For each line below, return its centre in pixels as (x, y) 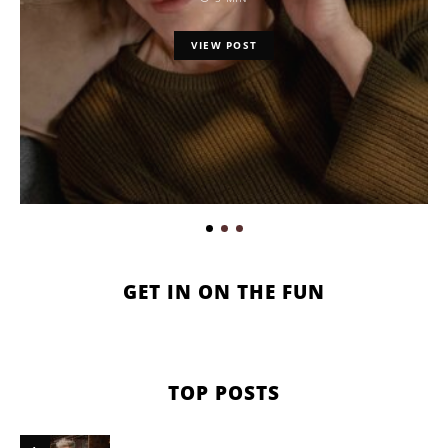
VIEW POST (224, 44)
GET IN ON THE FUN (224, 291)
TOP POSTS (224, 392)
